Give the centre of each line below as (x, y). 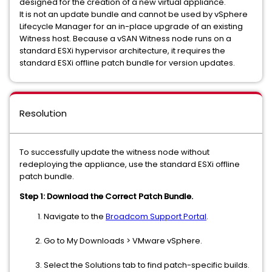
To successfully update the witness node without (114, 152)
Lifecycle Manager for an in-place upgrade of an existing (131, 27)
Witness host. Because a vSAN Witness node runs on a (125, 39)
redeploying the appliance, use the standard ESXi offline (130, 165)
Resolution (43, 114)
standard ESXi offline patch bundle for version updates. (127, 63)
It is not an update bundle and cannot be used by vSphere (134, 15)
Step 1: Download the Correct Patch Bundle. (106, 197)
